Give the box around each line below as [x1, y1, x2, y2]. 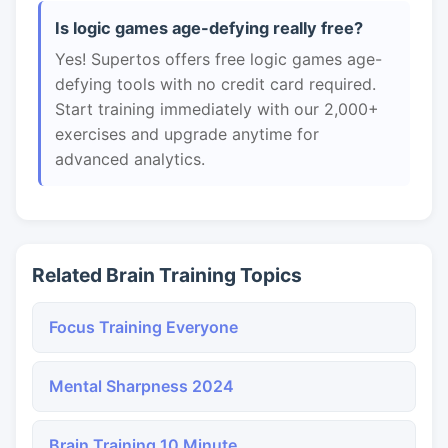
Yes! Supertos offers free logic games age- [55, 49, 382, 69]
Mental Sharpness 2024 [49, 376, 234, 396]
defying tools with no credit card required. [55, 74, 376, 94]
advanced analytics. [55, 149, 205, 169]
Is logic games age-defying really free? [55, 18, 363, 38]
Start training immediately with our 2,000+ [55, 99, 379, 119]
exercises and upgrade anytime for [55, 124, 319, 144]
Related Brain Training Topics [32, 263, 302, 287]
